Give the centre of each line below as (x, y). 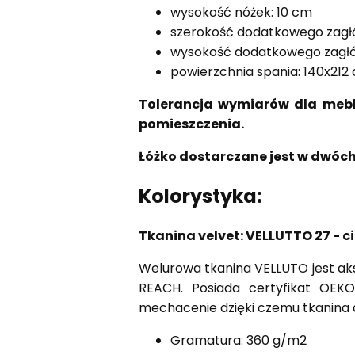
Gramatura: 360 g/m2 (238, 341)
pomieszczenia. (191, 124)
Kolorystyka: (200, 197)
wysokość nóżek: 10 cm (241, 13)
